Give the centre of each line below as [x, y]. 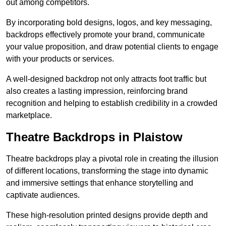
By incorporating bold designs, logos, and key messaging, [109, 23]
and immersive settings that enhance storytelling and [100, 183]
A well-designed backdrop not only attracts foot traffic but [106, 79]
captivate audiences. [43, 195]
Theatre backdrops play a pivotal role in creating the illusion [112, 159]
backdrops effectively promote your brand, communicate [105, 35]
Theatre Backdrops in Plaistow [94, 137]
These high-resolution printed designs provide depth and [107, 215]
